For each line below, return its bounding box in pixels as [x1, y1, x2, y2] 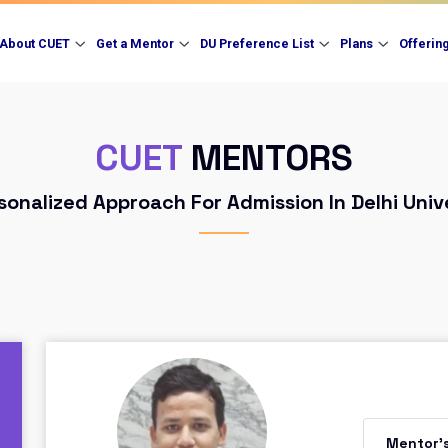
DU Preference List [200, 36, 314, 51]
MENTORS [182, 135, 353, 181]
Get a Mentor [96, 36, 174, 51]
